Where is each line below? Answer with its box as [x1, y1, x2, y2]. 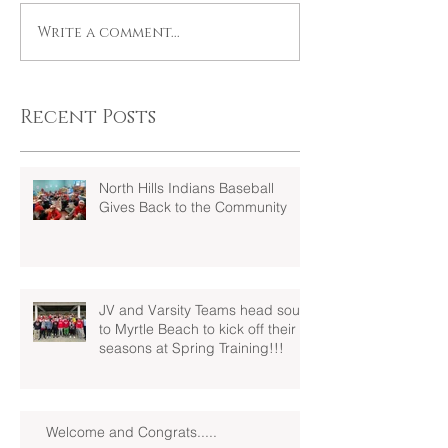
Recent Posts [20, 105, 156, 131]
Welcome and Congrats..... [46, 423, 217, 442]
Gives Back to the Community [99, 198, 287, 217]
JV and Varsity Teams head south [99, 301, 312, 320]
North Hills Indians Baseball [99, 179, 274, 198]
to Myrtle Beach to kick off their [99, 320, 296, 339]
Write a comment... [37, 22, 180, 42]
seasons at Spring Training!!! [99, 339, 284, 358]
